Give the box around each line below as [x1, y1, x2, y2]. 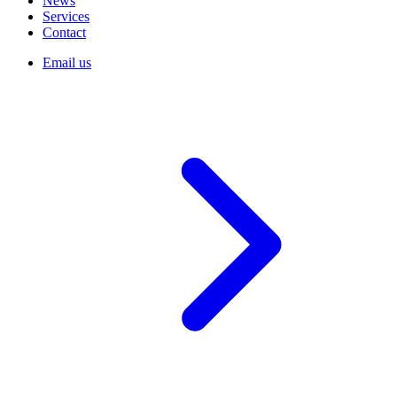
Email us [43, 55, 91, 70]
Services [43, 9, 90, 24]
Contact [43, 25, 86, 40]
